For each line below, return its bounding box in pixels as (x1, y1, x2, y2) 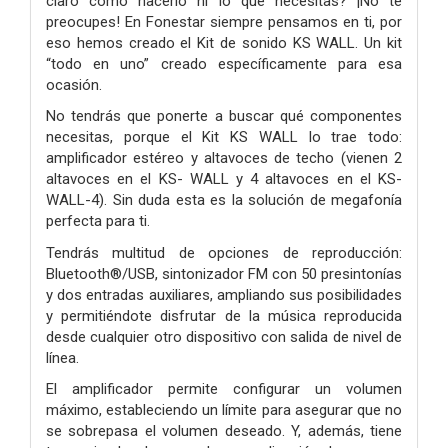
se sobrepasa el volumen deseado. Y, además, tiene (46, 422, 402, 441)
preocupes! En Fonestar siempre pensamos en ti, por (46, 12, 402, 31)
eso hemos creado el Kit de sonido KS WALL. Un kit (46, 33, 402, 52)
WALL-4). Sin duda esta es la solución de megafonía (46, 191, 402, 210)
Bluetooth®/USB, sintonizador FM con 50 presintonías (46, 264, 402, 283)
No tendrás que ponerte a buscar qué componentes (46, 107, 402, 126)
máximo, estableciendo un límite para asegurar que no (46, 401, 402, 420)
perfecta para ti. (46, 212, 154, 231)
